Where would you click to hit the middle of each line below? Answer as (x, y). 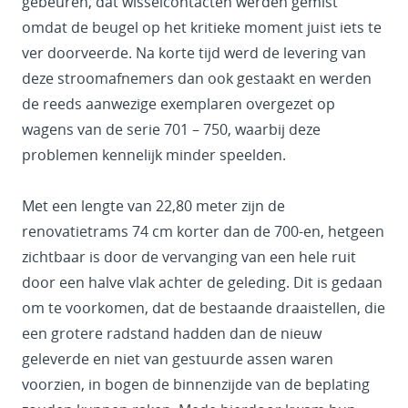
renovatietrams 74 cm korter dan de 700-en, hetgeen (203, 231)
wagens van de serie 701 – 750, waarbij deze (171, 129)
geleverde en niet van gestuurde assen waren (178, 358)
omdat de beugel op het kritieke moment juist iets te (202, 27)
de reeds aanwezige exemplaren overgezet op (178, 103)
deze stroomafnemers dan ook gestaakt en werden (197, 78)
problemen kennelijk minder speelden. (154, 154)
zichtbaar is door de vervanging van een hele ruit (189, 256)
